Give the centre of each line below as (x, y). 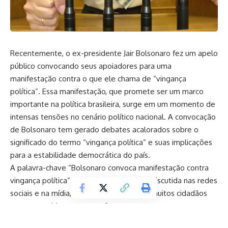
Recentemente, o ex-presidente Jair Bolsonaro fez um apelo (114, 53)
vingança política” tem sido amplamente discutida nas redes (114, 180)
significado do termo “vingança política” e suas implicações (111, 142)
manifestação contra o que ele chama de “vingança (98, 79)
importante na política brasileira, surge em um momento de (113, 104)
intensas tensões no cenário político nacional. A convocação (113, 117)
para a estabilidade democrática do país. (80, 155)
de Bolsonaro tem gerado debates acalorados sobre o (104, 130)
